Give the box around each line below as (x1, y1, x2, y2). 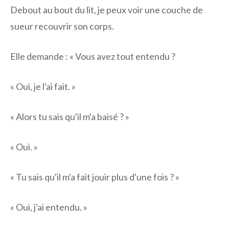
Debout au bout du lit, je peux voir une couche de (10, 4, 203, 16)
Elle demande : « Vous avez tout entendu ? (10, 51, 175, 62)
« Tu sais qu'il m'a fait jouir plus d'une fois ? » (10, 171, 179, 183)
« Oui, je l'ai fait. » (10, 81, 76, 93)
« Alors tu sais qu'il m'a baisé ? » (10, 111, 129, 123)
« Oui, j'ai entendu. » (10, 201, 87, 213)
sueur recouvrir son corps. (10, 20, 114, 32)
